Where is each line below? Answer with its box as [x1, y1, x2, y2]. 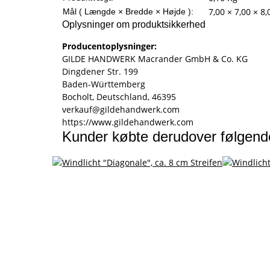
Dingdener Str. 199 [62, 66, 138, 78]
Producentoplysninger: [62, 40, 157, 52]
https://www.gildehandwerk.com [62, 116, 193, 128]
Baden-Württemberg [62, 78, 145, 90]
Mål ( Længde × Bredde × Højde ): [63, 7, 193, 17]
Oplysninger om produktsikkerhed [62, 19, 206, 30]
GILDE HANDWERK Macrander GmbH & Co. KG [62, 53, 248, 65]
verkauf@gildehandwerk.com [62, 104, 180, 116]
